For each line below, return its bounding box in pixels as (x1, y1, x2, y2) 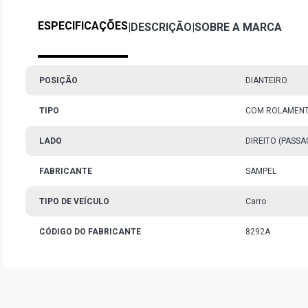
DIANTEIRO (245, 76, 287, 85)
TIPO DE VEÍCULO (39, 197, 109, 206)
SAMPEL (245, 166, 276, 176)
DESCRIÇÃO (131, 21, 192, 34)
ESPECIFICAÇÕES (38, 19, 128, 32)
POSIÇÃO (39, 76, 78, 85)
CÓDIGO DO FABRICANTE (39, 227, 141, 236)
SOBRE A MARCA (195, 21, 282, 34)
